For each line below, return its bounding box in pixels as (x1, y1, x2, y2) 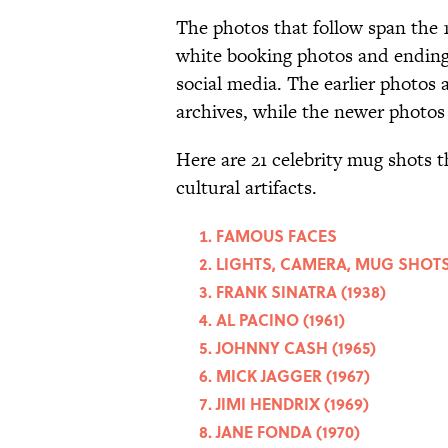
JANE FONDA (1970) (216, 420, 360, 444)
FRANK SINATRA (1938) (216, 280, 386, 304)
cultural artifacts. (176, 174, 322, 202)
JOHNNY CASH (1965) (216, 336, 376, 360)
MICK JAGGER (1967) (216, 364, 370, 388)
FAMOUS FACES (216, 224, 337, 248)
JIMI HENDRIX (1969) (216, 392, 369, 416)
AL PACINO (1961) (216, 308, 345, 332)
